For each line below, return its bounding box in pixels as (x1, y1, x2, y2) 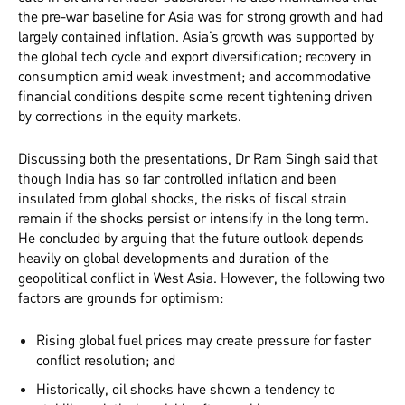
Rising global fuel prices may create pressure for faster (36, 331, 371, 350)
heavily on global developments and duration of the (18, 249, 329, 268)
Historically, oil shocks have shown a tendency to (36, 380, 335, 399)
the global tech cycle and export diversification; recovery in (18, 47, 372, 66)
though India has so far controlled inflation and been (18, 169, 337, 188)
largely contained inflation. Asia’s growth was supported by (18, 27, 374, 46)
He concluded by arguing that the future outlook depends (18, 229, 363, 248)
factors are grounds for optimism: (18, 288, 223, 307)
